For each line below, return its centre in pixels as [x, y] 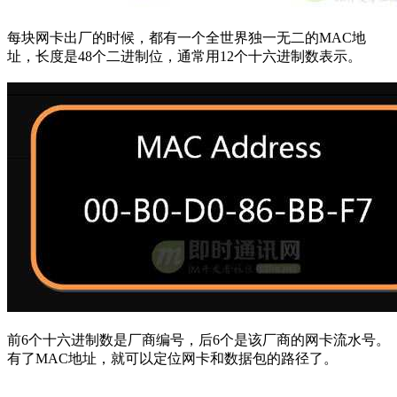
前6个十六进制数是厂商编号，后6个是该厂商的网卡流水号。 [198, 339]
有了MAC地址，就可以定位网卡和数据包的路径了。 [172, 358]
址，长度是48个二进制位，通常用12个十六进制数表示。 [184, 56]
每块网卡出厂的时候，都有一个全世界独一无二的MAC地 [187, 37]
